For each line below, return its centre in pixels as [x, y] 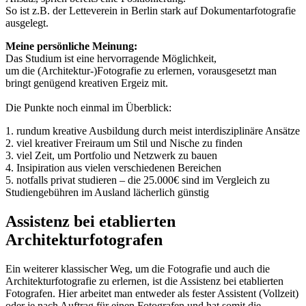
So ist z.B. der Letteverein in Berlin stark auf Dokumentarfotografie [151, 11]
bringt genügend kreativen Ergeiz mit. [87, 83]
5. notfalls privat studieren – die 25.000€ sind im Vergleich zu [138, 180]
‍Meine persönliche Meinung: [71, 46]
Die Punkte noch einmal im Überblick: [88, 108]
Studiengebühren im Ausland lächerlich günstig [107, 193]
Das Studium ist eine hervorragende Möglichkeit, [111, 59]
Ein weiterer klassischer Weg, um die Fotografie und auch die [138, 268]
